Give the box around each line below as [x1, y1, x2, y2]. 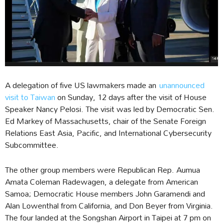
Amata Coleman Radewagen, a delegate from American [5, 173, 198, 190]
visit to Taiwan [5, 89, 55, 106]
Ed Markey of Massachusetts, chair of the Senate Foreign [5, 112, 206, 129]
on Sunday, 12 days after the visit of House [55, 89, 207, 106]
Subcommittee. [5, 136, 59, 153]
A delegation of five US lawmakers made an [5, 77, 159, 94]
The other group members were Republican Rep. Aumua [5, 161, 200, 178]
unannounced [159, 77, 205, 94]
